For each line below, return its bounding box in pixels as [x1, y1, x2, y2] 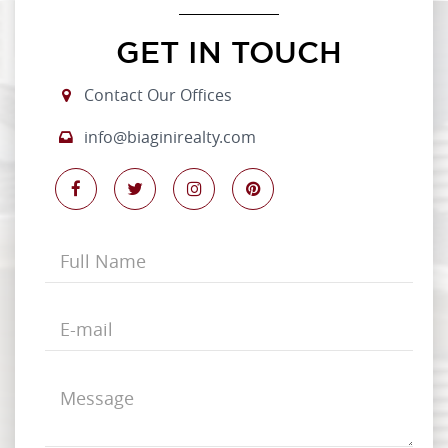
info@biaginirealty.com [83, 126, 256, 149]
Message [44, 375, 118, 400]
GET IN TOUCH [116, 35, 342, 70]
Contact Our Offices [83, 84, 232, 107]
